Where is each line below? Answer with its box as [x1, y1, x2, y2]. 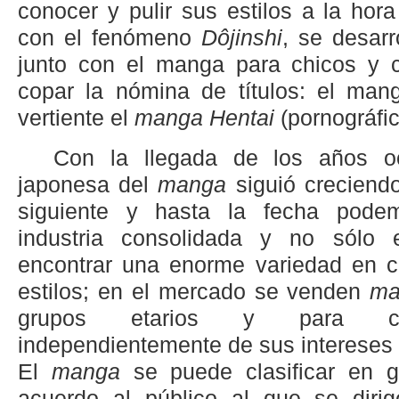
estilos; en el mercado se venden [18, 279, 370, 304]
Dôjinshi [201, 26, 282, 51]
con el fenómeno [18, 26, 201, 51]
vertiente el [18, 106, 134, 131]
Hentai [209, 106, 274, 131]
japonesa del [18, 172, 159, 197]
